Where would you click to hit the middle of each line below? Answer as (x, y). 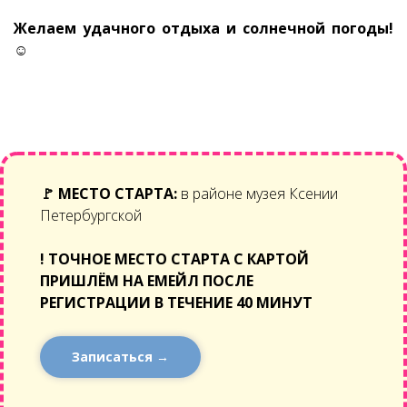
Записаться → (120, 357)
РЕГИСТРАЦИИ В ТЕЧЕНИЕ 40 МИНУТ (176, 303)
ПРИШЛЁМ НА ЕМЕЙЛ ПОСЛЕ (147, 281)
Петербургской (91, 215)
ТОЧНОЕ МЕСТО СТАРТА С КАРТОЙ (179, 259)
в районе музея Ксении (258, 194)
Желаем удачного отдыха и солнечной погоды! (203, 28)
